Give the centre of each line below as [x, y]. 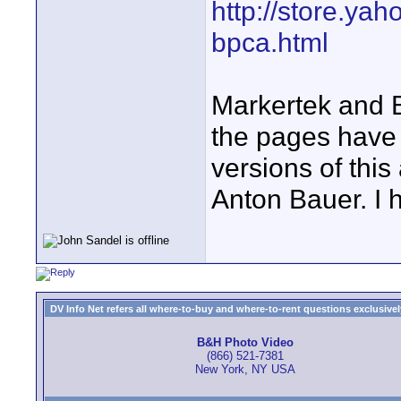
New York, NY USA [245, 370]
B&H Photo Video [245, 343]
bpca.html [270, 42]
